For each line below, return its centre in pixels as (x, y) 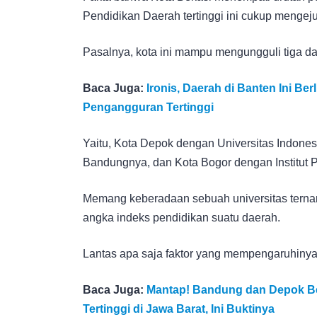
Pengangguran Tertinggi (148, 107)
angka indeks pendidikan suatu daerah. (181, 217)
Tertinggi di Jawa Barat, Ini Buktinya (179, 309)
